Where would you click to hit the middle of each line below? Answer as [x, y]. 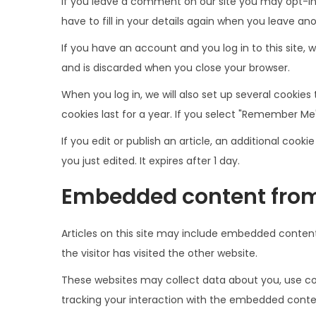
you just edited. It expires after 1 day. [151, 160]
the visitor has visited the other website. [159, 253]
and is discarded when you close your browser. [176, 67]
